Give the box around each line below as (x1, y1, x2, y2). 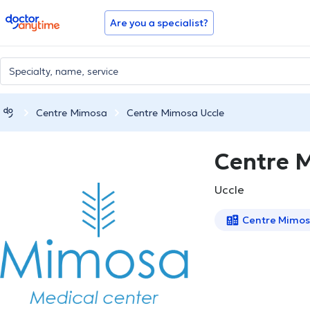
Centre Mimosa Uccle (127, 106, 224, 119)
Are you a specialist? (110, 17, 208, 29)
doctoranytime (5, 12, 83, 26)
